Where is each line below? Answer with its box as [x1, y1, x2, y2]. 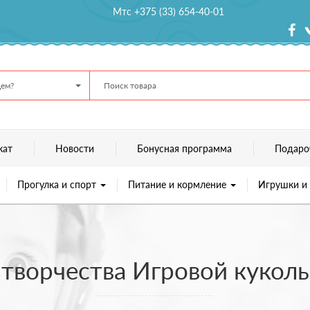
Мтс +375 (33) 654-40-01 [113, 6, 225, 17]
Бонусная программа [137, 142, 232, 154]
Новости [55, 142, 94, 154]
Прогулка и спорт [17, 178, 99, 190]
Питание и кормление [127, 178, 229, 190]
